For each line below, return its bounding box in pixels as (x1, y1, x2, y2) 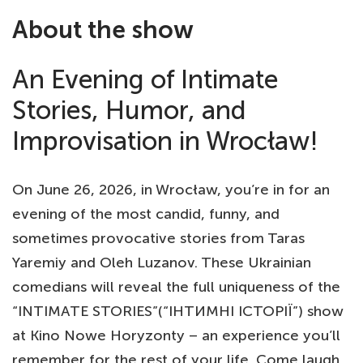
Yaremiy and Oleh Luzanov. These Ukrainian (12, 253, 311, 271)
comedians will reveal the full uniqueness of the (12, 277, 340, 296)
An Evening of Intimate (12, 64, 278, 96)
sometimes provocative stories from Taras (12, 228, 305, 247)
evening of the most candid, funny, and (12, 204, 280, 223)
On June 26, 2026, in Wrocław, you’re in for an (12, 180, 330, 199)
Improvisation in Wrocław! (12, 126, 318, 157)
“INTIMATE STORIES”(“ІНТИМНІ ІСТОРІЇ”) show (12, 301, 344, 320)
